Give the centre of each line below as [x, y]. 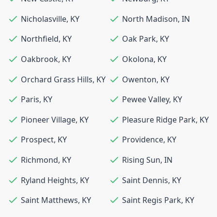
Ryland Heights [48, 180]
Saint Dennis [145, 180]
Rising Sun [141, 160]
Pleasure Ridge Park [159, 119]
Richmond [39, 160]
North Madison [150, 19]
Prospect [37, 140]
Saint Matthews [49, 200]
